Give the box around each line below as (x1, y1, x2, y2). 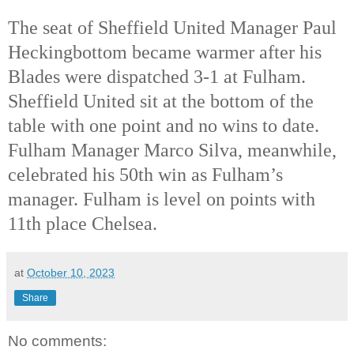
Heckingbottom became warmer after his (8, 42, 322, 63)
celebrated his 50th (8, 164, 158, 186)
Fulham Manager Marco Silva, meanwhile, (8, 140, 337, 161)
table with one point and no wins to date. (8, 115, 319, 137)
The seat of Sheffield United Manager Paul (8, 17, 337, 39)
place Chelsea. (41, 213, 162, 235)
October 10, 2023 (27, 266, 115, 280)
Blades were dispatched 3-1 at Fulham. (8, 66, 306, 88)
